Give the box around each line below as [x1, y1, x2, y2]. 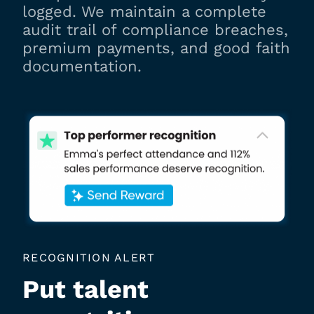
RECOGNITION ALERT [22, 251, 156, 265]
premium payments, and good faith [22, 39, 290, 57]
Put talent [22, 275, 149, 305]
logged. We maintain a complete [22, 2, 266, 20]
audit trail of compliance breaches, [22, 20, 288, 39]
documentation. [22, 57, 142, 75]
